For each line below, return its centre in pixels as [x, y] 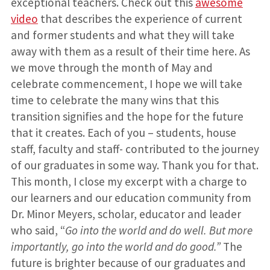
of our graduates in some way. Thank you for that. [134, 165]
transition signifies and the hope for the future [127, 117]
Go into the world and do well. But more [159, 231]
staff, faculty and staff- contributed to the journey [135, 149]
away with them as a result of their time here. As [130, 52]
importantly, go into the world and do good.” [117, 247]
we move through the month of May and [111, 68]
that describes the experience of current [140, 19]
